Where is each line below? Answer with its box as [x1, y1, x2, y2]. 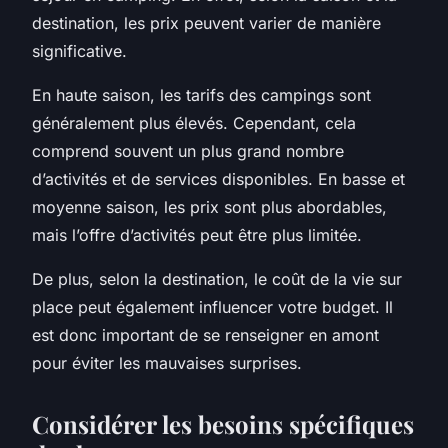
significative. [32, 40, 127, 61]
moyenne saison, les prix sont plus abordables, [32, 196, 387, 217]
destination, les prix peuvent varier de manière [32, 12, 381, 33]
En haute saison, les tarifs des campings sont [32, 84, 371, 105]
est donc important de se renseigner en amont [32, 324, 379, 345]
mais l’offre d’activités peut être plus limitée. [32, 224, 362, 245]
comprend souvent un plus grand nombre [32, 140, 344, 161]
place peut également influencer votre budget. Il [32, 296, 393, 317]
